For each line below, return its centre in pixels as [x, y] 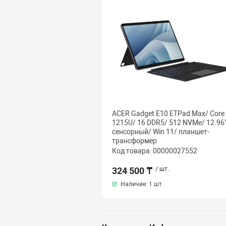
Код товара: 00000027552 [154, 151]
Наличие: [134, 184]
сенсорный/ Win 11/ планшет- [160, 131]
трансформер [134, 140]
